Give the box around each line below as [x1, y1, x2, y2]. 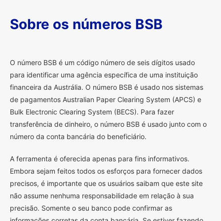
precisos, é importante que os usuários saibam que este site [10, 179, 203, 187]
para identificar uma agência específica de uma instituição [10, 70, 198, 79]
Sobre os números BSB [10, 15, 163, 33]
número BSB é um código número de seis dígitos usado [15, 58, 195, 67]
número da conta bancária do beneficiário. [10, 132, 147, 141]
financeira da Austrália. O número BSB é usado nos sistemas [10, 82, 203, 91]
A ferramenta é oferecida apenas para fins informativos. [10, 154, 189, 163]
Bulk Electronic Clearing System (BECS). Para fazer [10, 107, 174, 116]
